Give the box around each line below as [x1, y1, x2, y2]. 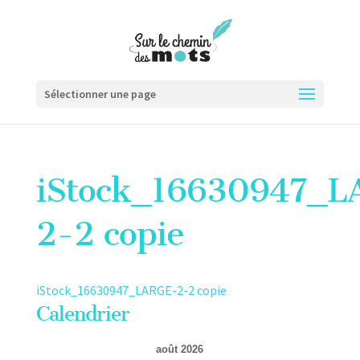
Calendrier [35, 302, 129, 325]
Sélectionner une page [43, 87, 156, 101]
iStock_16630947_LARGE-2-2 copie [35, 282, 227, 298]
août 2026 [156, 343, 204, 355]
